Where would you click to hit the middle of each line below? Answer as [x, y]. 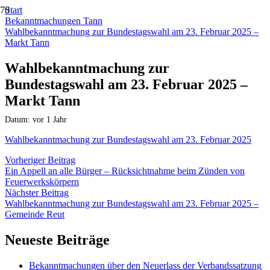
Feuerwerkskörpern [42, 181]
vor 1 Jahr [50, 119]
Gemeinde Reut [35, 214]
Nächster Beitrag [37, 192]
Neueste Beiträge [57, 240]
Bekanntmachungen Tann [54, 21]
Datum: [19, 119]
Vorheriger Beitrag [40, 160]
